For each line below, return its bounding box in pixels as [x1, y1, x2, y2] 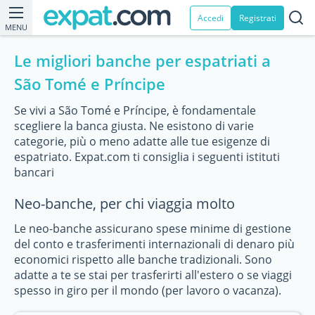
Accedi [198, 11, 224, 24]
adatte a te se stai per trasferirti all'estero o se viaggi [14, 267, 292, 283]
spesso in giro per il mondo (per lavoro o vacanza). [14, 283, 281, 298]
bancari [14, 165, 54, 180]
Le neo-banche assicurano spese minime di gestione [14, 221, 291, 236]
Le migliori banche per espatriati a [14, 50, 271, 71]
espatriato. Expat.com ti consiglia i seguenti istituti [14, 149, 280, 165]
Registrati [239, 11, 276, 24]
